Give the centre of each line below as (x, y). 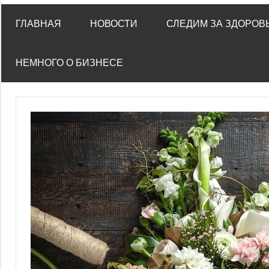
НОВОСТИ (114, 24)
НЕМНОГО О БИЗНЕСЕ (69, 63)
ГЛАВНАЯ (38, 24)
